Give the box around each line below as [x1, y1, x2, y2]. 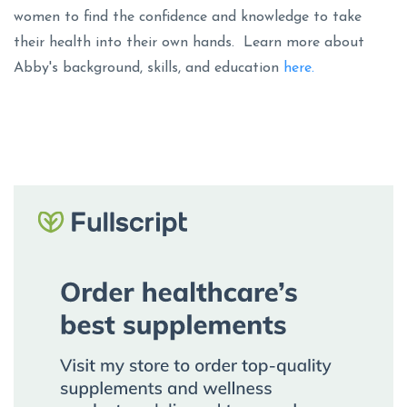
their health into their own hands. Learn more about [14, 35, 364, 51]
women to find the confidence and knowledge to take [14, 10, 362, 25]
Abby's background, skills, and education [14, 61, 283, 76]
